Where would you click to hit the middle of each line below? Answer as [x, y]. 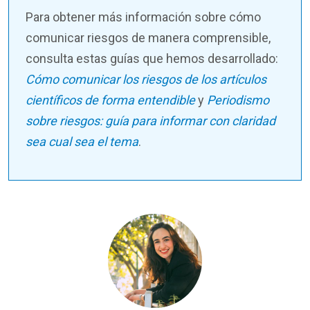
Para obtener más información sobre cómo [143, 17]
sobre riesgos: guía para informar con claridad [151, 121]
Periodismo [238, 100]
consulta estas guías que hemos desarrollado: [152, 59]
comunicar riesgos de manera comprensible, [148, 38]
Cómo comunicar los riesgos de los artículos [146, 80]
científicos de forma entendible [110, 100]
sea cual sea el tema [82, 142]
